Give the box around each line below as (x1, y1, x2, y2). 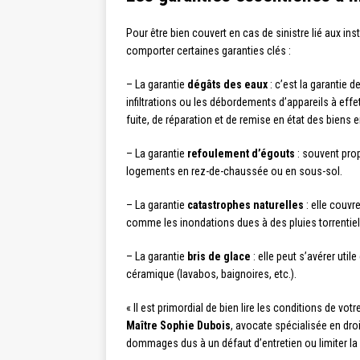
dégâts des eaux (187, 78, 268, 92)
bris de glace (187, 250, 251, 264)
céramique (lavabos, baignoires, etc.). (126, 268, 297, 281)
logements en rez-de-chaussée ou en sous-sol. (126, 165, 342, 178)
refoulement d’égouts (187, 147, 295, 161)
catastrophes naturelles (187, 198, 304, 212)
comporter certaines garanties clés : (126, 44, 291, 58)
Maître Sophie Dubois (126, 319, 231, 333)
